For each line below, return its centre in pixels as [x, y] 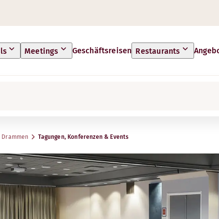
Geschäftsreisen [102, 50]
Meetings [42, 51]
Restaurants [158, 51]
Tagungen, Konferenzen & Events [84, 137]
